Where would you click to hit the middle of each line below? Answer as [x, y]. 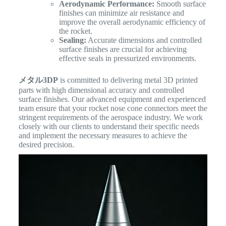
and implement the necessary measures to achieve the [103, 135]
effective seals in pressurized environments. [127, 58]
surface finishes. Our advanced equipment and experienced [112, 99]
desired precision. [46, 144]
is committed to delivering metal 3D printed [128, 80]
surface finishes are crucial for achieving [123, 49]
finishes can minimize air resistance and [121, 13]
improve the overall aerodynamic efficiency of [132, 22]
